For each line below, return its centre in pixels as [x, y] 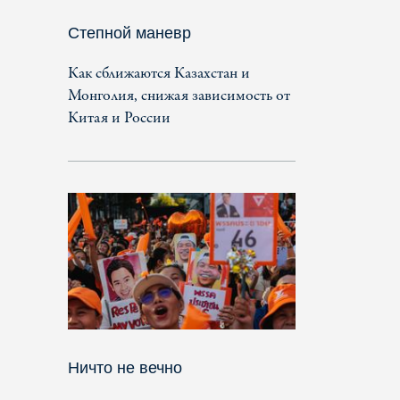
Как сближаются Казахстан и [159, 73]
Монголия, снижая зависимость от [179, 96]
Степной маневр [129, 33]
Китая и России [119, 118]
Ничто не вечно [125, 367]
